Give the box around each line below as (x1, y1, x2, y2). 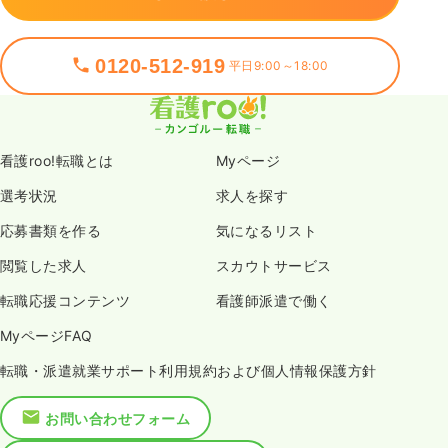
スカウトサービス (216, 257, 332, 275)
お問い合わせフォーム (45, 409, 191, 427)
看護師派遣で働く (216, 292, 332, 310)
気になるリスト (216, 222, 318, 240)
